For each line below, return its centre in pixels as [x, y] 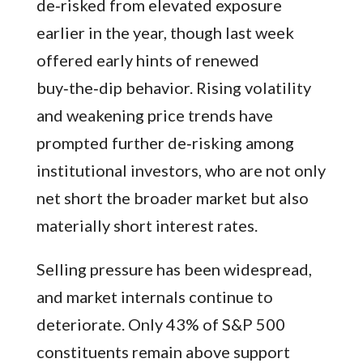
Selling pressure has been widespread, [174, 269]
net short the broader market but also [172, 198]
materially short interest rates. [147, 226]
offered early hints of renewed [147, 60]
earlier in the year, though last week [165, 33]
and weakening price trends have [154, 115]
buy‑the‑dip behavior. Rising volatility [173, 88]
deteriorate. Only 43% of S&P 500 [160, 325]
